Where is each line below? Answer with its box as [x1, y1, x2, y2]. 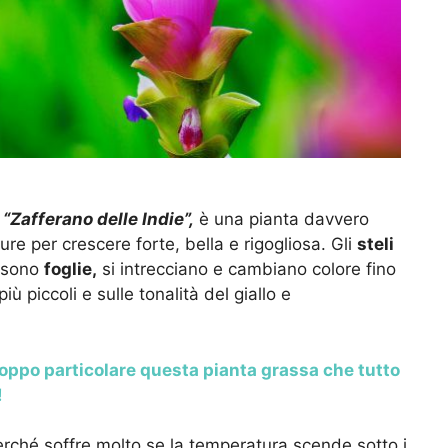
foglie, [44, 259, 97, 280]
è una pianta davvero [199, 209, 369, 230]
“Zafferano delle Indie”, [3, 209, 194, 230]
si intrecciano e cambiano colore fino [97, 259, 396, 280]
